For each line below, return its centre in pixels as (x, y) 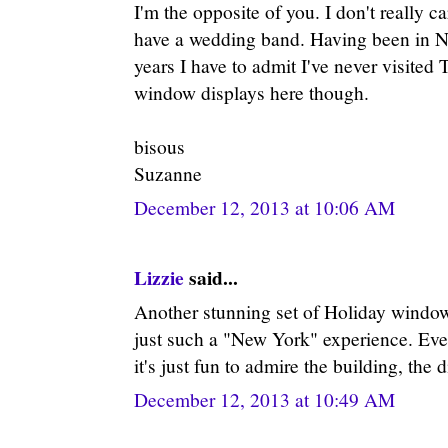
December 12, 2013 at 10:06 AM (264, 207)
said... (211, 277)
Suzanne (168, 173)
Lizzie (159, 277)
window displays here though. (251, 92)
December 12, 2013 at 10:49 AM (264, 399)
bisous (159, 146)
